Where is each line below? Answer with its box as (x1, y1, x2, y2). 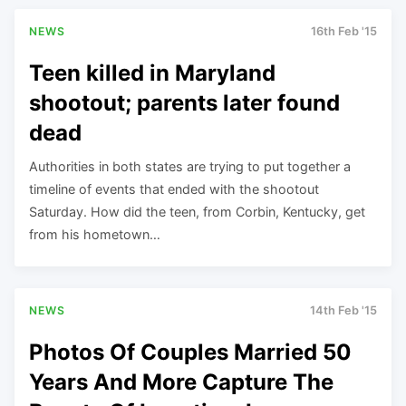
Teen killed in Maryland (29, 59, 275, 86)
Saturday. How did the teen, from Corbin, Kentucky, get (29, 203, 365, 219)
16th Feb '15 (311, 24, 377, 38)
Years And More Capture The (29, 368, 333, 395)
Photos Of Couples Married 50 (29, 338, 352, 365)
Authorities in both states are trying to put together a (29, 158, 351, 174)
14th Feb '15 (310, 303, 377, 317)
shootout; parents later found (29, 89, 340, 116)
